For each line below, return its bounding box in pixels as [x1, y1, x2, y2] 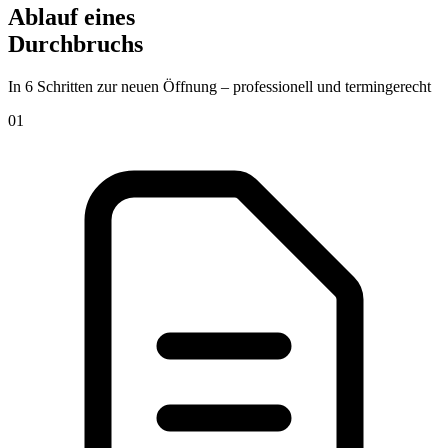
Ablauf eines [8, 4, 135, 31]
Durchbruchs [8, 31, 143, 58]
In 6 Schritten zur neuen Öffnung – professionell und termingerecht [8, 78, 431, 96]
